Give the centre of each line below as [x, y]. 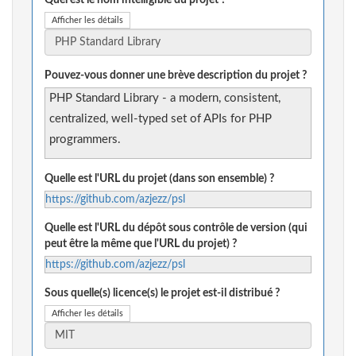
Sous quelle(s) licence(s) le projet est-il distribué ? [162, 294]
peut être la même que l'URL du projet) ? [141, 244]
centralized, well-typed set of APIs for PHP [161, 119]
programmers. [85, 140]
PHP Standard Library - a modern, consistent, [165, 99]
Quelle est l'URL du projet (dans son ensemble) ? [159, 179]
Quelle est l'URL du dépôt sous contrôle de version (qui [176, 228]
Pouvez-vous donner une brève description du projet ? [176, 76]
